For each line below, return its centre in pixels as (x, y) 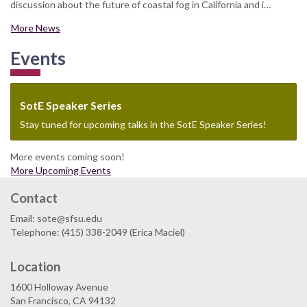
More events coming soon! (67, 157)
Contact (34, 198)
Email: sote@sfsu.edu (56, 219)
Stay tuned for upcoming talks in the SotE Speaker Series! (143, 124)
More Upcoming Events (61, 171)
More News (36, 27)
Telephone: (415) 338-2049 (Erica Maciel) (98, 232)
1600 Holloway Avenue (59, 287)
